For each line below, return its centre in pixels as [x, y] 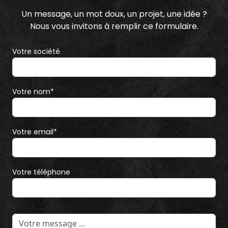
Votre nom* [33, 92]
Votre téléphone [41, 172]
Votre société [36, 52]
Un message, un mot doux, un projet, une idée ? [114, 14]
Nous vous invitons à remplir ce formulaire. [114, 26]
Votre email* [35, 132]
